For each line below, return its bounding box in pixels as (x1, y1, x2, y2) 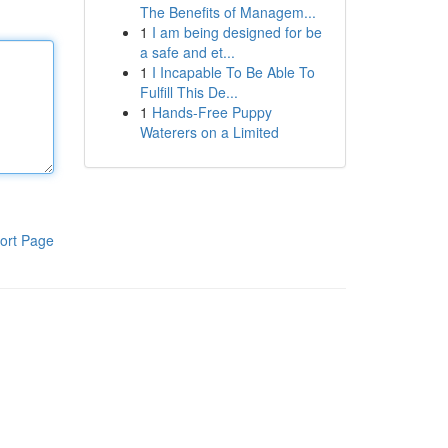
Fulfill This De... (139, 82, 238, 102)
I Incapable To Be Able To (151, 62, 315, 82)
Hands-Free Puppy (151, 102, 272, 122)
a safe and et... (139, 42, 235, 62)
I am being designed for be (151, 22, 322, 42)
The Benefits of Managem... (139, 2, 316, 22)
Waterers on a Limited (139, 122, 279, 142)
